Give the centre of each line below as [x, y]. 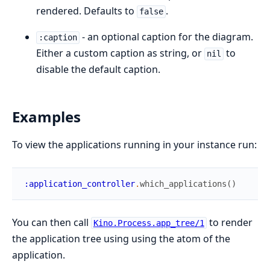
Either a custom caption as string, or [120, 53]
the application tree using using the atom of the [121, 239]
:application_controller [80, 184]
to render [229, 223]
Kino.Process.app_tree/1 [149, 223]
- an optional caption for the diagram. [166, 37]
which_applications [183, 184]
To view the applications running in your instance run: [134, 145]
